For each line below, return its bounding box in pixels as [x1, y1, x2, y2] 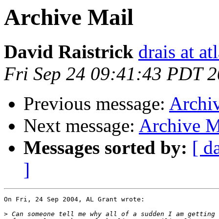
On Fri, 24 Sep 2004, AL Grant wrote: [4, 196, 145, 203]
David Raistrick [4, 41, 133, 63]
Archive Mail [4, 4, 133, 30]
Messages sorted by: [23, 137, 187, 158]
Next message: [23, 115, 139, 136]
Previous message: [23, 93, 169, 114]
